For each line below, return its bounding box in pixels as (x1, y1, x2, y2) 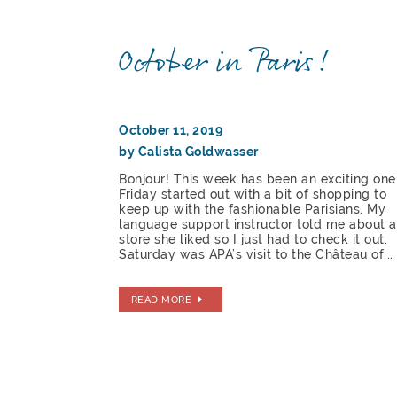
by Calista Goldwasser (119, 144, 259, 160)
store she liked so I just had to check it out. (119, 232, 388, 247)
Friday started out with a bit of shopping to (119, 187, 387, 202)
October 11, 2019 (119, 123, 223, 138)
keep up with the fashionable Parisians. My (119, 202, 386, 217)
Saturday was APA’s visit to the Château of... (119, 247, 393, 262)
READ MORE (130, 292, 192, 306)
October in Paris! (119, 39, 332, 88)
